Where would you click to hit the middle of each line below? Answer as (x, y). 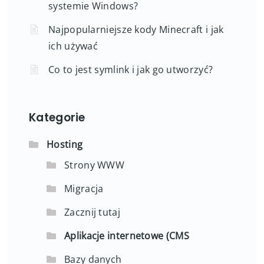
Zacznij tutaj (92, 212)
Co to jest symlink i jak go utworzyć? (131, 69)
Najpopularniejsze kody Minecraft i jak (136, 29)
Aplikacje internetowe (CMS (127, 235)
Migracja (84, 188)
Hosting (65, 144)
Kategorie (57, 117)
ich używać (73, 46)
